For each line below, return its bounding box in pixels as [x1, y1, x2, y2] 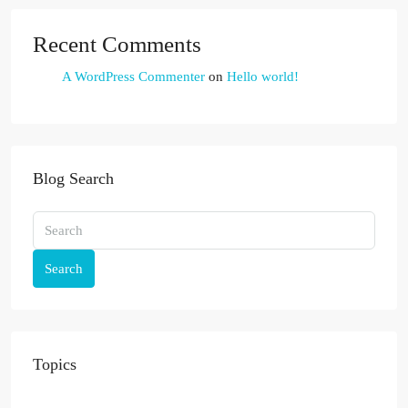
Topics [33, 355, 76, 373]
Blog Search [33, 169, 114, 188]
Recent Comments [33, 32, 201, 56]
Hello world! [227, 69, 299, 84]
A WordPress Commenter [62, 69, 205, 84]
